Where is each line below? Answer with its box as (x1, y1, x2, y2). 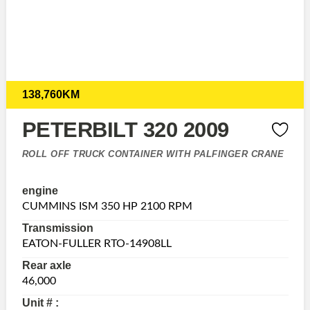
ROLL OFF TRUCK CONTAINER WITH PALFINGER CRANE (21, 148, 284, 159)
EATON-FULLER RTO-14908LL (21, 238, 172, 250)
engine (21, 185, 58, 197)
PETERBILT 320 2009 (21, 117, 229, 141)
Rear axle (21, 259, 71, 272)
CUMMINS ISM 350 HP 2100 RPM (21, 201, 192, 212)
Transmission (21, 222, 93, 235)
